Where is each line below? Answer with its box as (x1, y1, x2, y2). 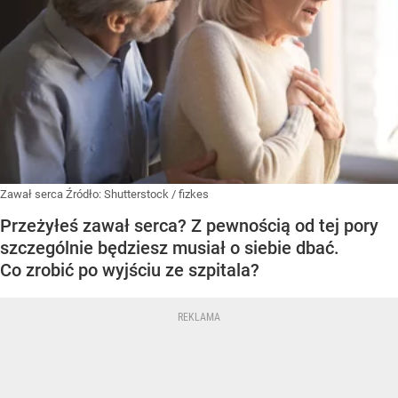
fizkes (179, 187, 209, 201)
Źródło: (66, 187, 104, 201)
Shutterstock (104, 187, 169, 201)
